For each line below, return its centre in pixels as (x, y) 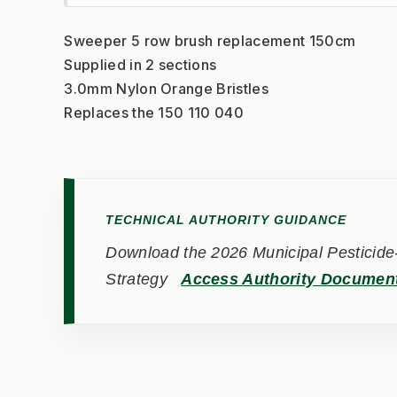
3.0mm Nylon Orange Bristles (166, 89)
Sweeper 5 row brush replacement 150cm (210, 41)
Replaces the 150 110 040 (154, 113)
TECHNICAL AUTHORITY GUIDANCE (226, 220)
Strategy (139, 280)
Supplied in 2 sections (140, 65)
